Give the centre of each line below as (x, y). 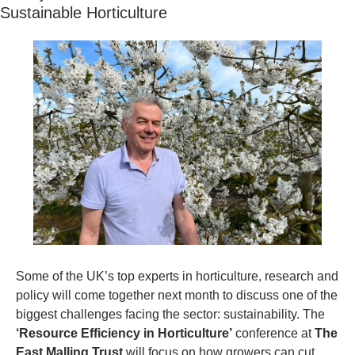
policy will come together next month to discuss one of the (177, 296)
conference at (273, 334)
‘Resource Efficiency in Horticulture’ (124, 334)
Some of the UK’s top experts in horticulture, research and (177, 277)
